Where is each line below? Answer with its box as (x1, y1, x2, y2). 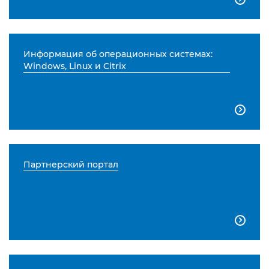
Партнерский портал (23, 159, 118, 171)
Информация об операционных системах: (23, 49, 213, 60)
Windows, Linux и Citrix (23, 61, 126, 72)
